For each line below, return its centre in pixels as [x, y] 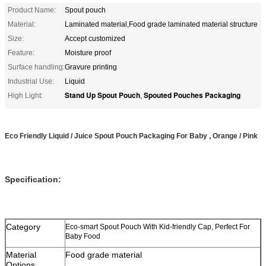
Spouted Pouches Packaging [192, 95]
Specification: [33, 179]
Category [23, 227]
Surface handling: [36, 67]
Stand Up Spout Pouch [102, 95]
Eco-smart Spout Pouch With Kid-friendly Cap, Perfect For [158, 227]
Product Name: [32, 10]
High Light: [25, 95]
